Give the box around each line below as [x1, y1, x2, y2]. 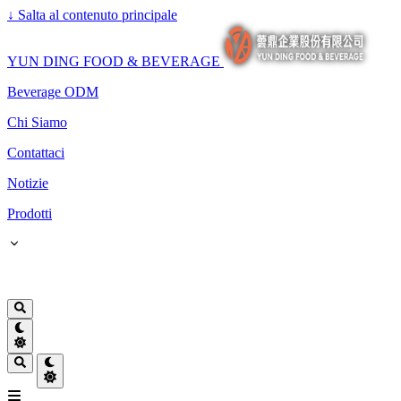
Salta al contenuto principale [14, 7, 177, 22]
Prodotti [7, 206, 52, 221]
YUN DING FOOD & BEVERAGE [7, 54, 220, 69]
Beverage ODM [7, 84, 98, 99]
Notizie [7, 175, 48, 191]
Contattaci [7, 145, 64, 160]
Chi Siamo [7, 115, 67, 130]
